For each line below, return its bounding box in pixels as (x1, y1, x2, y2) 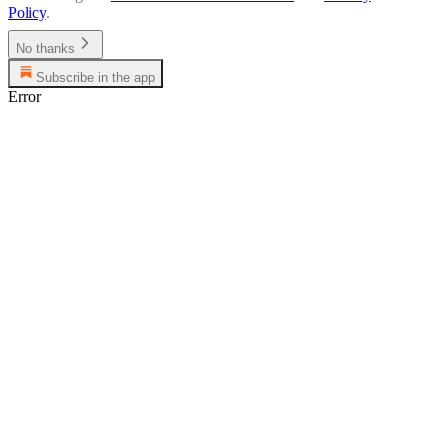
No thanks (16, 40, 75, 56)
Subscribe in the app (36, 69, 155, 85)
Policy (8, 3, 46, 21)
